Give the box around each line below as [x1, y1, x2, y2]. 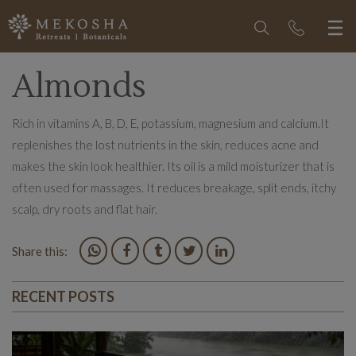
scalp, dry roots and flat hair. [12, 202, 157, 216]
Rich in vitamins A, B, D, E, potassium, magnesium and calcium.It [12, 116, 329, 130]
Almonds [12, 67, 146, 107]
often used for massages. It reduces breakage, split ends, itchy [12, 180, 336, 195]
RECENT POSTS [12, 288, 114, 305]
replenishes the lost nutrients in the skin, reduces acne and [12, 137, 319, 152]
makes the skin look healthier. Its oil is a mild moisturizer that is [12, 159, 335, 173]
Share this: [12, 244, 68, 258]
